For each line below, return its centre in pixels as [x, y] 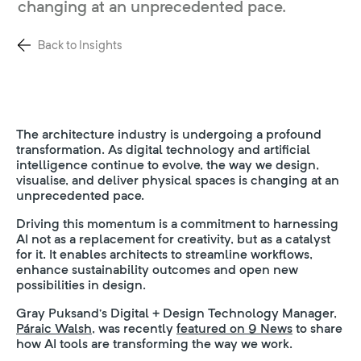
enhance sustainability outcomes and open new [157, 270]
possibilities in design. [81, 285]
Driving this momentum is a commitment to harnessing [177, 224]
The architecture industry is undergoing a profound [169, 134]
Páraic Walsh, [56, 328]
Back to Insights [80, 45]
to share [317, 328]
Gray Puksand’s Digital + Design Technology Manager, [176, 313]
